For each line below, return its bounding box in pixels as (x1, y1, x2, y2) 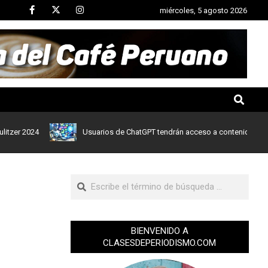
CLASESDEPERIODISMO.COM (103, 237, 217, 248)
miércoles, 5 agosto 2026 (160, 5, 247, 15)
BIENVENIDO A (130, 226, 188, 236)
